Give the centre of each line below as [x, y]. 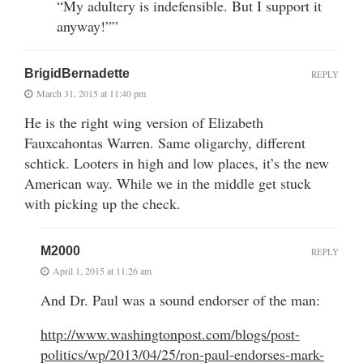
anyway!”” [88, 26]
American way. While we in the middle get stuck [168, 183]
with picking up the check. [102, 203]
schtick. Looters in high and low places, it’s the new [177, 162]
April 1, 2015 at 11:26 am [102, 270]
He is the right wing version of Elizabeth [144, 122]
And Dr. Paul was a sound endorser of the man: [180, 299]
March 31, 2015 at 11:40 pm [91, 93]
